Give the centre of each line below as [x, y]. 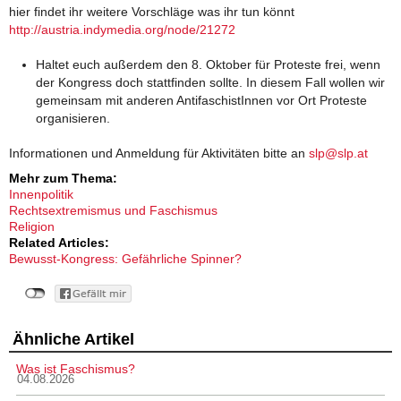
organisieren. [73, 118]
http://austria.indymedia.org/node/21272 [122, 29]
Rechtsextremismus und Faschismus [113, 211]
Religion [32, 227]
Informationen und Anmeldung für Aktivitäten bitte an [159, 153]
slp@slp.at [338, 153]
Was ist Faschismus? [76, 369]
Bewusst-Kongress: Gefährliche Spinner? [125, 259]
